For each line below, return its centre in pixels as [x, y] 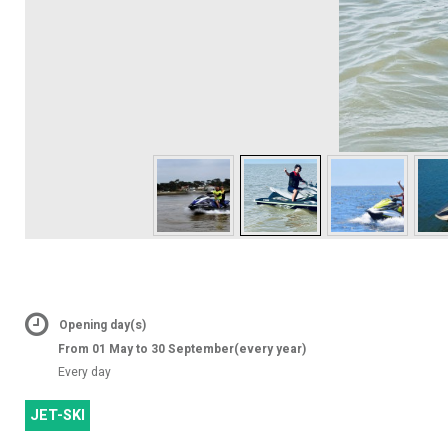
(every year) [270, 349]
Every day [84, 372]
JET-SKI [57, 415]
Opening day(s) [102, 325]
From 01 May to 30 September [146, 349]
